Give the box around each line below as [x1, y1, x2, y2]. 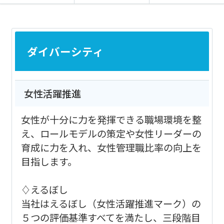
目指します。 [20, 154, 77, 168]
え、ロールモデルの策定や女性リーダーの [20, 126, 201, 140]
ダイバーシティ [26, 43, 103, 59]
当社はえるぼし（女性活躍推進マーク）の [20, 196, 201, 210]
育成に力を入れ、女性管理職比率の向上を [20, 140, 201, 154]
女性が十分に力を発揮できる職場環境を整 [20, 112, 201, 126]
